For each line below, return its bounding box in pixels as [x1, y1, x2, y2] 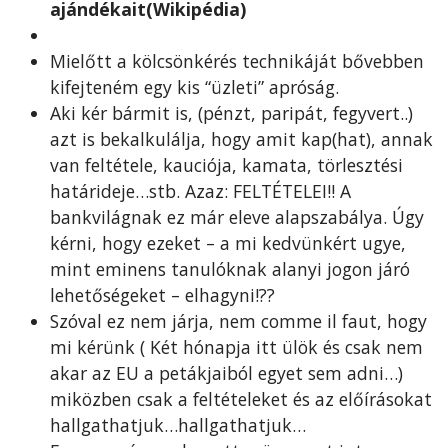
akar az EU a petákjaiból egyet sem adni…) [50, 360, 403, 385]
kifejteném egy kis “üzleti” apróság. [50, 74, 339, 99]
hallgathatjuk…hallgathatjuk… [50, 412, 306, 437]
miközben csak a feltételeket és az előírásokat [50, 386, 432, 411]
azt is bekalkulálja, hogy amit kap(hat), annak [50, 126, 433, 151]
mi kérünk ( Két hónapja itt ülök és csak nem [50, 334, 423, 359]
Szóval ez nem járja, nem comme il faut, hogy [50, 308, 427, 333]
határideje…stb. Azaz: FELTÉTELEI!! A [50, 178, 351, 203]
